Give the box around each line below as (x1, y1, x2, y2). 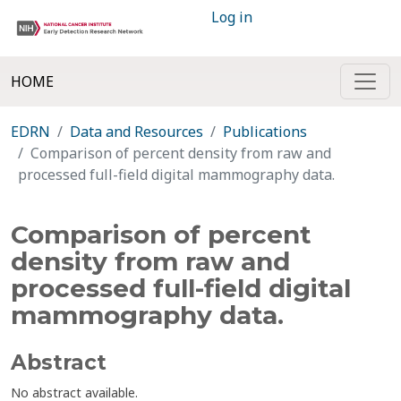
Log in (211, 7, 252, 27)
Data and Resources (70, 122, 203, 141)
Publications (223, 122, 307, 141)
